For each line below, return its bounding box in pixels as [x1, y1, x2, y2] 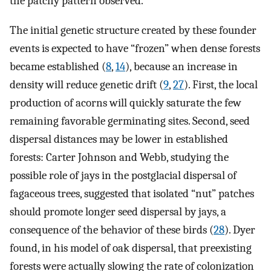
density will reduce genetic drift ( [10, 78, 163, 92]
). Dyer [224, 223, 255, 237]
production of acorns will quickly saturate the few [10, 96, 241, 110]
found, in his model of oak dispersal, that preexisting [10, 241, 252, 255]
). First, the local [184, 78, 258, 92]
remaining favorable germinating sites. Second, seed [10, 114, 250, 128]
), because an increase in [125, 60, 238, 74]
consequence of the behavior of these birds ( [10, 223, 214, 237]
